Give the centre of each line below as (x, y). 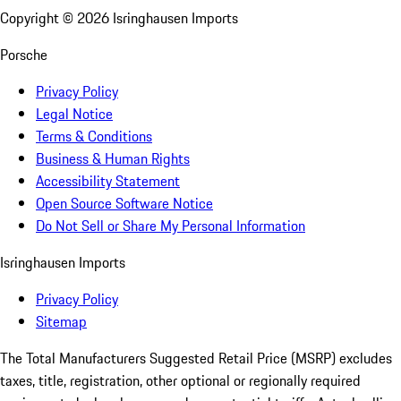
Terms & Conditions (94, 137)
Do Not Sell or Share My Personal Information (171, 226)
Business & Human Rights (113, 159)
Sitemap (61, 322)
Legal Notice (74, 114)
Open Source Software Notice (124, 204)
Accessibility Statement (108, 181)
